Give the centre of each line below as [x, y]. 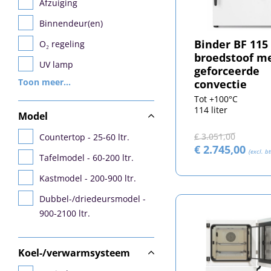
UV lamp [56, 64]
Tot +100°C [216, 99]
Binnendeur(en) [71, 23]
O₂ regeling [62, 44]
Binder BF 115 [231, 44]
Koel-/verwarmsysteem [74, 253]
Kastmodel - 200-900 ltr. [88, 178]
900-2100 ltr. [65, 213]
